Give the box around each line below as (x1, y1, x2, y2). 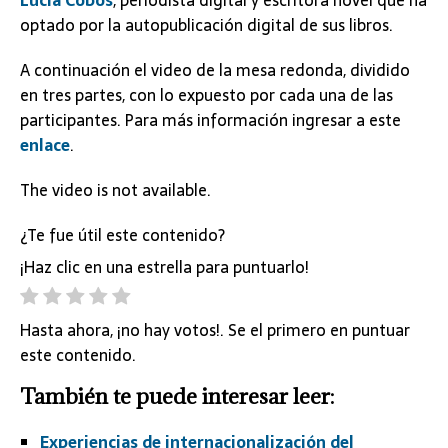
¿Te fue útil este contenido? (20, 222, 225, 249)
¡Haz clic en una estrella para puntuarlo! (20, 253, 309, 280)
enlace (20, 132, 70, 159)
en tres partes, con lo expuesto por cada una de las (20, 82, 393, 109)
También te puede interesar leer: (20, 383, 334, 411)
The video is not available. (20, 177, 211, 204)
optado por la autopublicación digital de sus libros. (20, 12, 393, 39)
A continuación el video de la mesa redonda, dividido (20, 57, 410, 84)
